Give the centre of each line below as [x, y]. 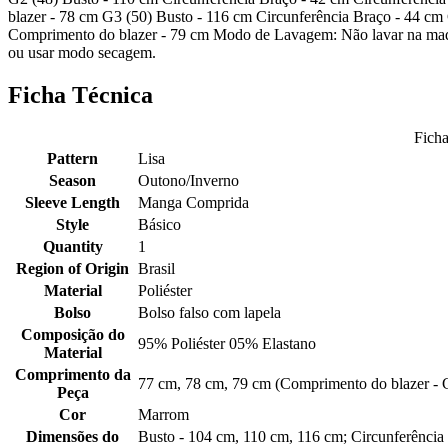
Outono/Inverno [188, 181]
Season [72, 181]
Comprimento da [72, 375]
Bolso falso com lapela [209, 313]
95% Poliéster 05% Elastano [227, 344]
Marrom [163, 415]
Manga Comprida [193, 203]
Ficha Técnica [80, 95]
